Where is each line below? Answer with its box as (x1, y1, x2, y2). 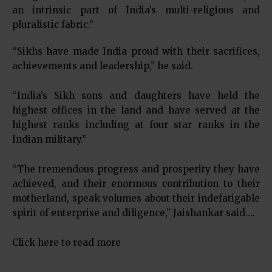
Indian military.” (12, 134, 86, 145)
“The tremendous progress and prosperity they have (12, 163, 260, 175)
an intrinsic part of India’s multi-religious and (12, 4, 260, 16)
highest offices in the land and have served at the (12, 104, 260, 116)
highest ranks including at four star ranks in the (12, 119, 260, 131)
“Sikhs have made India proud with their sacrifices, (12, 46, 260, 57)
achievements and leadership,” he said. (12, 60, 193, 72)
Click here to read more (12, 237, 121, 248)
